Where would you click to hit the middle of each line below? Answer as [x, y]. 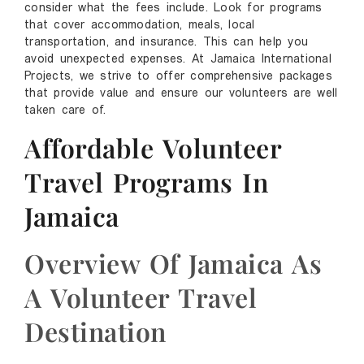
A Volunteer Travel [141, 297]
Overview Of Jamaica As [173, 263]
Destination [95, 331]
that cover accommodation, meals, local [140, 25]
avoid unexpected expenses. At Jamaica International [178, 59]
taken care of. [65, 110]
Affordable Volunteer [153, 148]
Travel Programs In [146, 182]
